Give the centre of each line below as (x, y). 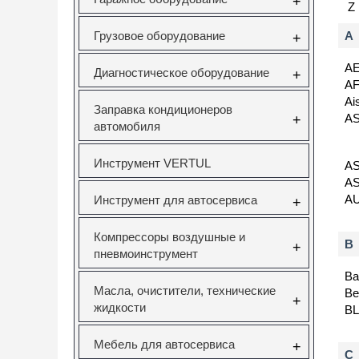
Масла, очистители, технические (185, 290)
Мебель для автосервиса (164, 344)
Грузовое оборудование (159, 36)
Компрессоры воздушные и (169, 237)
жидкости (120, 307)
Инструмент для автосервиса (175, 200)
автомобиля (127, 126)
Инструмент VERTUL (152, 163)
